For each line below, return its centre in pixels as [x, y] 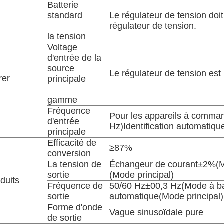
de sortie [65, 218]
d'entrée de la [74, 58]
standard [65, 15]
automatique [134, 196]
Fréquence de [75, 186]
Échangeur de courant [154, 164]
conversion [69, 153]
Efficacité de [72, 143]
